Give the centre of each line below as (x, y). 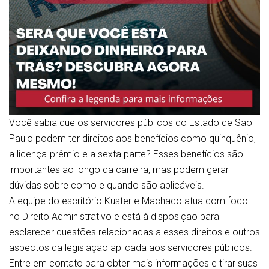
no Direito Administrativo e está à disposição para (114, 216)
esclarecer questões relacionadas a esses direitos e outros (134, 232)
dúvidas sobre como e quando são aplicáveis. (107, 185)
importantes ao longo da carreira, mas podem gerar (119, 170)
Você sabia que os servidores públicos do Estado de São (131, 123)
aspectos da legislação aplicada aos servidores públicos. (131, 248)
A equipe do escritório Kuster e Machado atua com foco (128, 201)
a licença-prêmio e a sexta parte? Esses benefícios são (126, 154)
